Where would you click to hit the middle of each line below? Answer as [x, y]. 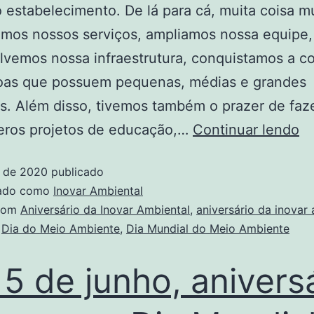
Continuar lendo [246, 130]
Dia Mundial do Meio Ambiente [208, 229]
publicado [76, 172]
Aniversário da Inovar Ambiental [105, 210]
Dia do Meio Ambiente [61, 229]
